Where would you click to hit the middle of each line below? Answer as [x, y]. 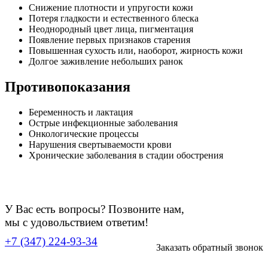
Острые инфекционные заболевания [103, 123]
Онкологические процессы [84, 133]
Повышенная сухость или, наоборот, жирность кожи [136, 50]
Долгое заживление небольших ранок [106, 61]
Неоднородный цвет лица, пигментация [111, 29]
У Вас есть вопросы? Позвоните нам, [95, 209]
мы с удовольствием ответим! [77, 222]
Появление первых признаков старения [109, 39]
